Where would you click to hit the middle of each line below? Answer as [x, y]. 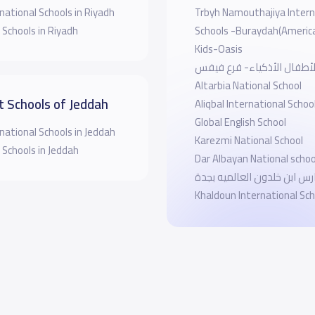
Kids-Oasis [218, 49]
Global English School [240, 122]
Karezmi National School [249, 141]
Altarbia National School [248, 86]
